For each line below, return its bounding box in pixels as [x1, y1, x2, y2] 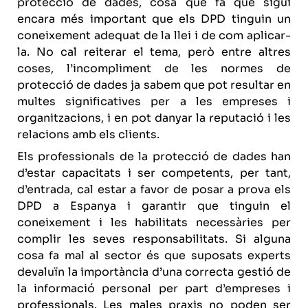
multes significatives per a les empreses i [17, 94, 291, 109]
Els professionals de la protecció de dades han [17, 149, 291, 164]
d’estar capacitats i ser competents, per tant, [17, 166, 291, 180]
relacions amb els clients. [17, 127, 159, 142]
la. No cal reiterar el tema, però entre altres [17, 45, 291, 59]
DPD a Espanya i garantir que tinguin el [17, 199, 291, 213]
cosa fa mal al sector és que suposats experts [17, 248, 291, 263]
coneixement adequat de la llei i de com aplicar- [17, 28, 291, 43]
